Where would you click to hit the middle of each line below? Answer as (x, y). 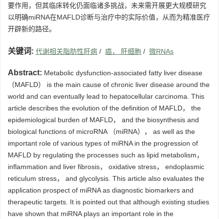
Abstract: (25, 73)
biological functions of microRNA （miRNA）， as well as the (101, 132)
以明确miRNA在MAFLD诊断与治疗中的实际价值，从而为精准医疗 (109, 17)
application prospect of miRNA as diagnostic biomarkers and (101, 190)
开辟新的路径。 (32, 29)
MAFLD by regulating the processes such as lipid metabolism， (106, 155)
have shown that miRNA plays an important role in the (91, 214)
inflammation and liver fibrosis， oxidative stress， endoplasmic (106, 167)
